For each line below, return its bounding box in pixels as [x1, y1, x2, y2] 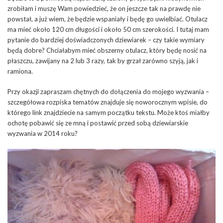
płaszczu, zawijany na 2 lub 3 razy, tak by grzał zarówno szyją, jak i [7, 56, 198, 65]
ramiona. [7, 67, 33, 75]
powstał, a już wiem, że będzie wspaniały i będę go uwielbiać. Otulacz [7, 14, 208, 23]
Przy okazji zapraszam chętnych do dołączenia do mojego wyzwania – [7, 87, 209, 96]
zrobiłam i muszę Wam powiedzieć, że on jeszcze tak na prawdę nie [7, 4, 201, 12]
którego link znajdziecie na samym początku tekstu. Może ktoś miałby [7, 108, 210, 116]
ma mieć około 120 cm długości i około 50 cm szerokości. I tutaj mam [7, 25, 209, 33]
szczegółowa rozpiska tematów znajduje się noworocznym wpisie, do [7, 98, 208, 106]
